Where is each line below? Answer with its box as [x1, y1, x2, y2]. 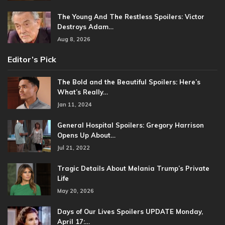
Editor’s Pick [8, 54, 56, 65]
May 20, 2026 [57, 187, 94, 195]
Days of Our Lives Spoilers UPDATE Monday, [57, 207, 203, 216]
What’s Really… [57, 88, 108, 96]
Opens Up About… [57, 131, 116, 140]
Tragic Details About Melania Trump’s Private [57, 164, 209, 173]
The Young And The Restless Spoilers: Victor [57, 12, 204, 21]
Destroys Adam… [57, 22, 114, 31]
